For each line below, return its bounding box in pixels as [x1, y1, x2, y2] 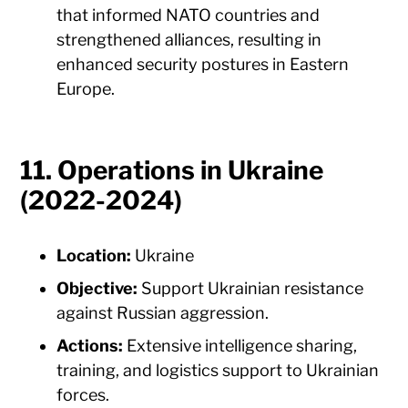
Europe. [56, 79, 116, 99]
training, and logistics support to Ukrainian [56, 361, 380, 381]
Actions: [56, 336, 124, 356]
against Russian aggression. [56, 303, 270, 323]
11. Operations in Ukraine [20, 155, 324, 187]
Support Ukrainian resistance [138, 279, 364, 299]
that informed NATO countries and [56, 5, 321, 25]
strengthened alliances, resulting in [56, 30, 322, 50]
